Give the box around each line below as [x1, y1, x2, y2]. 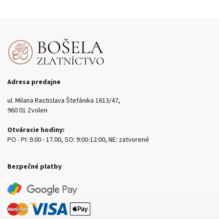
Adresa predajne [7, 77, 61, 87]
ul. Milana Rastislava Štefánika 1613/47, [7, 96, 120, 106]
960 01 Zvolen [7, 106, 47, 116]
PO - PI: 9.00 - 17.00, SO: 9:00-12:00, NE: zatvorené [7, 135, 149, 145]
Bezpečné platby [7, 161, 62, 172]
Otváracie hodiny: [7, 125, 65, 135]
